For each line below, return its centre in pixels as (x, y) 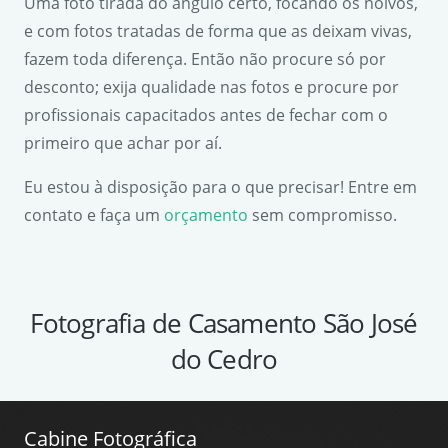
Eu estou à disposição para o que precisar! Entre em (220, 186)
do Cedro (224, 358)
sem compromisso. (322, 214)
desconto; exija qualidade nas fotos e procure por (211, 86)
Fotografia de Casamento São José (224, 322)
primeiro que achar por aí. (123, 142)
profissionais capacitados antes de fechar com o (206, 114)
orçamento (206, 214)
